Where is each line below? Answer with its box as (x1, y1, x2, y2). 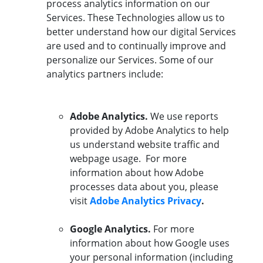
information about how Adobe (70, 166, 204, 180)
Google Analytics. (70, 222, 151, 236)
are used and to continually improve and (46, 39, 226, 53)
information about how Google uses (70, 237, 230, 250)
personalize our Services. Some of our (46, 53, 214, 67)
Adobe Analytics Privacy (90, 194, 201, 208)
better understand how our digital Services (46, 25, 236, 39)
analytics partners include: (46, 68, 163, 81)
